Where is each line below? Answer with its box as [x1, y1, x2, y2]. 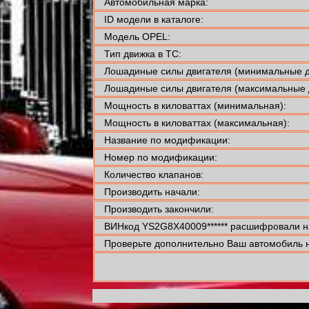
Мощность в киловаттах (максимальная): [103, 117, 290, 129]
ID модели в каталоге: [103, 14, 203, 26]
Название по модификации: [103, 134, 230, 146]
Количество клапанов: [103, 169, 203, 181]
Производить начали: [103, 186, 200, 198]
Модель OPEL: [103, 31, 170, 43]
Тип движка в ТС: [103, 48, 181, 60]
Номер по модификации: [103, 152, 217, 163]
